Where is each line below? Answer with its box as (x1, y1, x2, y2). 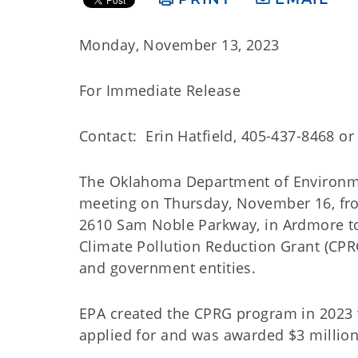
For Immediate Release (79, 81, 241, 100)
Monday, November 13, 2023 (79, 35, 280, 54)
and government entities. (79, 258, 257, 277)
